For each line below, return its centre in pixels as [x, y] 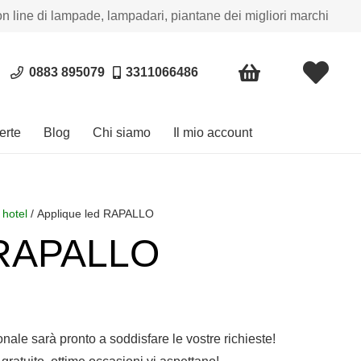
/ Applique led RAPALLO [91, 214]
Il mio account [213, 133]
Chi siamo [122, 133]
